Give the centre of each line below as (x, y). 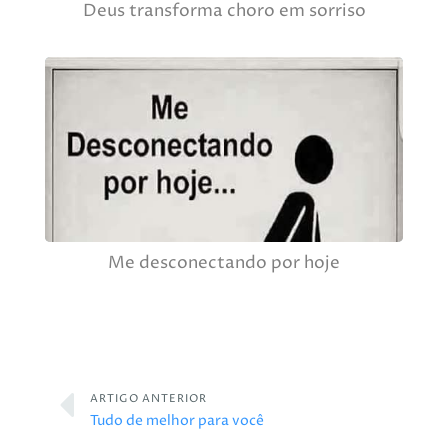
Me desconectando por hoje (224, 264)
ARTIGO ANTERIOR (148, 399)
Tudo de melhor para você (176, 421)
